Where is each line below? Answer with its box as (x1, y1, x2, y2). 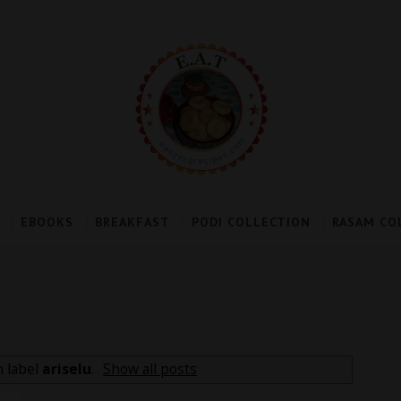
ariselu (41, 359, 91, 379)
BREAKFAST (94, 214, 170, 230)
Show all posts (103, 359, 198, 379)
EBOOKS (20, 214, 73, 230)
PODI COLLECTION (191, 214, 311, 230)
